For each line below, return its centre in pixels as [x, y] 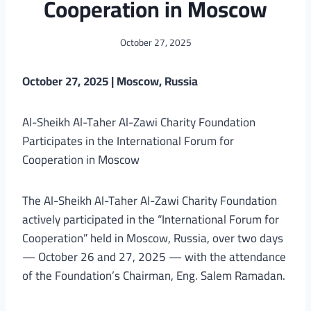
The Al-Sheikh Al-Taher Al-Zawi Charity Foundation [150, 200]
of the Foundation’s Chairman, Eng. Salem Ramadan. [154, 275]
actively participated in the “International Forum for [151, 219]
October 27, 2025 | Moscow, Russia [110, 81]
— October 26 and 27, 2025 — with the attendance [154, 257]
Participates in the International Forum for [128, 141]
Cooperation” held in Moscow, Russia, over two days [153, 238]
